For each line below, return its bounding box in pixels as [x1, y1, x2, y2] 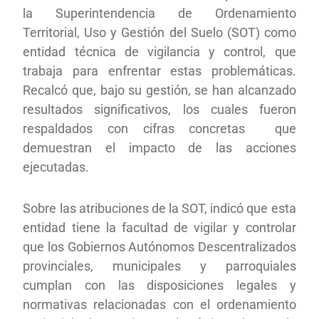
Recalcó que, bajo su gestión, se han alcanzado [23, 82, 296, 98]
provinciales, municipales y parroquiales [23, 258, 296, 273]
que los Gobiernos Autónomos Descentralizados [23, 239, 296, 254]
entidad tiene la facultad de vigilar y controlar [23, 219, 296, 235]
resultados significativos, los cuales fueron [23, 101, 296, 117]
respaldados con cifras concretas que [23, 120, 296, 136]
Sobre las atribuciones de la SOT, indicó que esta [23, 200, 296, 216]
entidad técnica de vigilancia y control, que [23, 43, 296, 59]
